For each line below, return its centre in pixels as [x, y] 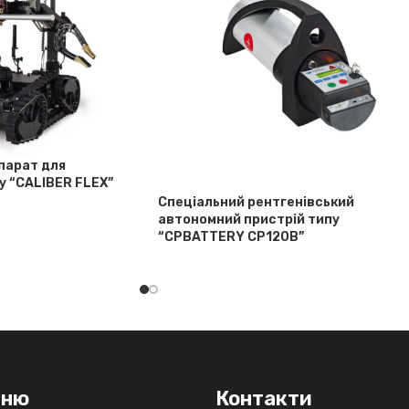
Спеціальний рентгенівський [256, 202]
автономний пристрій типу [249, 219]
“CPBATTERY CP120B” [231, 236]
